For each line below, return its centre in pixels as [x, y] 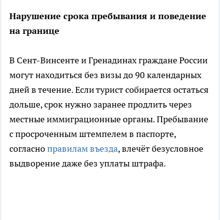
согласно [28, 149]
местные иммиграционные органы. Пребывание [109, 119]
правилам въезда [82, 149]
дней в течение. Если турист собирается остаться [109, 90]
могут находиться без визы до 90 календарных [105, 75]
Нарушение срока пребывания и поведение [108, 16]
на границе [34, 31]
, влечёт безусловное [161, 149]
